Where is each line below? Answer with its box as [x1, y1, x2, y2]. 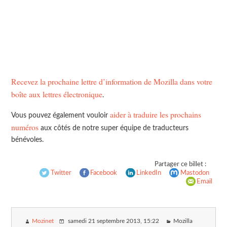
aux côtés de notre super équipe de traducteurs [39, 124, 189, 132]
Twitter [50, 169, 71, 176]
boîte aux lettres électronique [11, 89, 103, 100]
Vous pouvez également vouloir [11, 111, 110, 119]
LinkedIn [136, 169, 162, 176]
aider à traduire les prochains [110, 108, 202, 120]
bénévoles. [11, 135, 44, 143]
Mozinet [32, 218, 54, 224]
